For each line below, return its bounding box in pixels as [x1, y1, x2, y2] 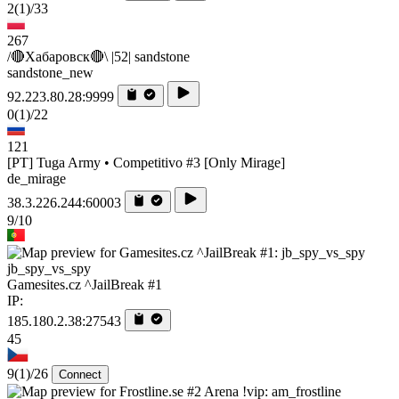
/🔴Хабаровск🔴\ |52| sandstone [7, 49, 190, 65]
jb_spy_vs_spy [7, 261, 91, 277]
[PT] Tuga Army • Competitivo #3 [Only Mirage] [7, 155, 285, 171]
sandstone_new [7, 65, 94, 81]
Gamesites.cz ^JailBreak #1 [7, 277, 162, 293]
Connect [59, 368, 102, 382]
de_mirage [7, 171, 66, 187]
